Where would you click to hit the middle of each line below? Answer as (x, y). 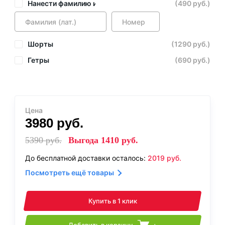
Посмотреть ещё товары (70, 173)
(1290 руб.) (191, 44)
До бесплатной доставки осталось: (86, 158)
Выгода (83, 140)
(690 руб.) (193, 60)
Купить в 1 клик (113, 201)
